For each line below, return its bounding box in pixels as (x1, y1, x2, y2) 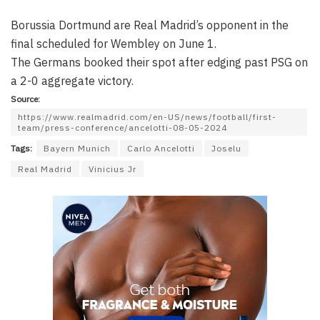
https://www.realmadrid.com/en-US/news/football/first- (18, 111, 276, 123)
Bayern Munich (44, 143, 111, 154)
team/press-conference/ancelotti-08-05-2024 (18, 122, 227, 134)
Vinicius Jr (89, 164, 136, 175)
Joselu (211, 143, 241, 154)
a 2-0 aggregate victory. (11, 74, 134, 89)
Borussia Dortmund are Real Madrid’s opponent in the (11, 18, 289, 33)
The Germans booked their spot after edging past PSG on (11, 55, 308, 70)
